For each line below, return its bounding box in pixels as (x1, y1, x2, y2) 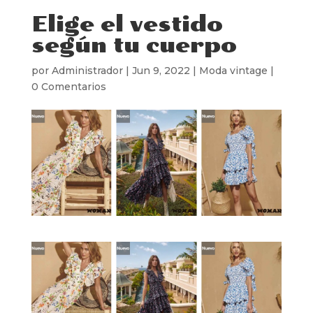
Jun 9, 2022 (131, 64, 190, 77)
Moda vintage (198, 64, 268, 77)
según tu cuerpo (31, 32, 237, 58)
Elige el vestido (31, 11, 223, 37)
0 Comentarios (31, 80, 106, 93)
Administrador (51, 64, 123, 77)
